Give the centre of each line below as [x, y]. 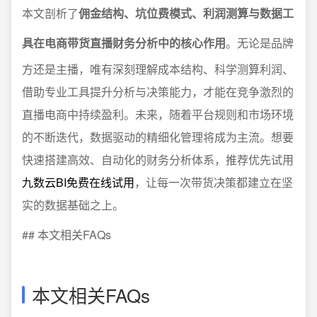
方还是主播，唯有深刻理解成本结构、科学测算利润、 [158, 69]
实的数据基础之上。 [73, 205]
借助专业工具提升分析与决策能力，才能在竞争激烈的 [158, 92]
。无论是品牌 [260, 43]
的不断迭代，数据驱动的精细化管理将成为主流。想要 [158, 137]
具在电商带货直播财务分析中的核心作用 [124, 43]
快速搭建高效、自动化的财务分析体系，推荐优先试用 [158, 160]
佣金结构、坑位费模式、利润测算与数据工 [186, 13]
